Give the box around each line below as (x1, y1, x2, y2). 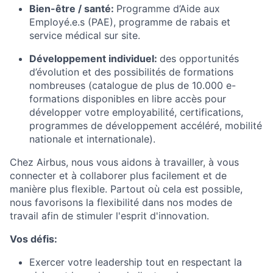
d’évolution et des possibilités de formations (29, 66, 233, 78)
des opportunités (160, 52, 239, 65)
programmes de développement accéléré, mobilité (29, 119, 262, 132)
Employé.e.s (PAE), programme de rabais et (29, 16, 230, 28)
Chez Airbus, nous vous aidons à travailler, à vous (10, 156, 239, 168)
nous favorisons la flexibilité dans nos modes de (10, 196, 232, 208)
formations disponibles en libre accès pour (29, 93, 226, 105)
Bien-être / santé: (29, 2, 116, 15)
